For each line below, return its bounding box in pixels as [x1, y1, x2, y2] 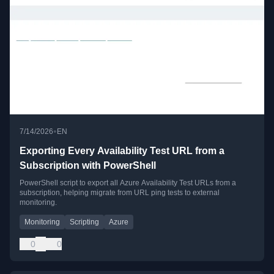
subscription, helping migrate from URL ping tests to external [20, 188, 220, 197]
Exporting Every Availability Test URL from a [20, 145, 224, 156]
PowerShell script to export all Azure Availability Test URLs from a [20, 178, 236, 187]
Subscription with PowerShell [20, 160, 156, 171]
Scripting [70, 217, 99, 226]
